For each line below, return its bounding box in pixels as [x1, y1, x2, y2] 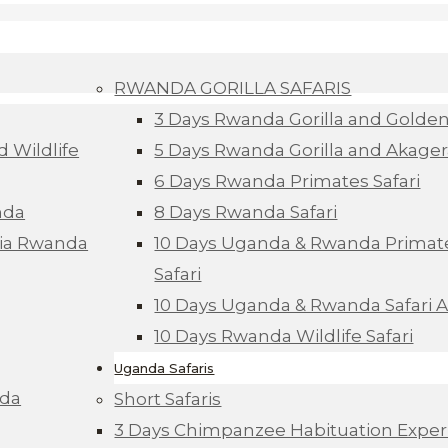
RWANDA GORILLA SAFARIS [114, 78, 352, 98]
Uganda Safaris [114, 360, 215, 376]
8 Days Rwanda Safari [154, 202, 338, 222]
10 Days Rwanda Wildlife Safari [154, 326, 414, 346]
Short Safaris [114, 389, 222, 409]
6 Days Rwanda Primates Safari [154, 171, 421, 191]
